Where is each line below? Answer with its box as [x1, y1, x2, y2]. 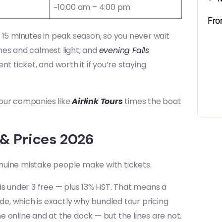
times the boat [122, 96, 181, 107]
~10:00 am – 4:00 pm [54, 1, 131, 13]
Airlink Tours [72, 96, 123, 107]
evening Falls [99, 45, 150, 56]
